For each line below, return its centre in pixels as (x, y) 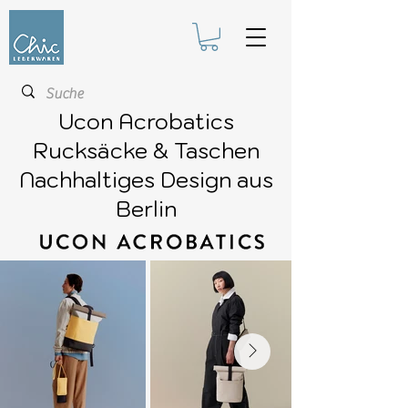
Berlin (146, 209)
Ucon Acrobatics (146, 122)
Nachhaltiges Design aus (146, 180)
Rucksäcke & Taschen (146, 151)
